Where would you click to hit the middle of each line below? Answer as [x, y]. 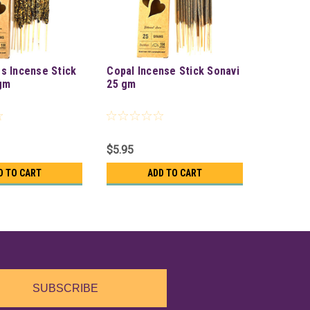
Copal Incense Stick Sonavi [173, 71]
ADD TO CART [175, 173]
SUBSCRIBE [65, 289]
